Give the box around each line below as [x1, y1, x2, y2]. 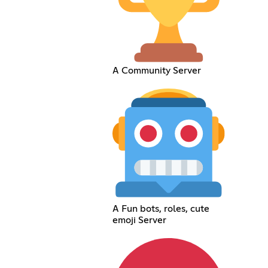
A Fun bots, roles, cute [112, 204, 210, 214]
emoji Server [112, 215, 167, 225]
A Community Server [112, 65, 202, 75]
